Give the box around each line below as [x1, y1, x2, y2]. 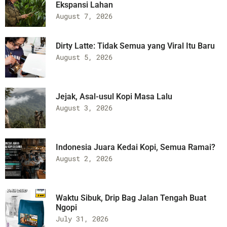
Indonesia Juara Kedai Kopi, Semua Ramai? [56, 142, 215, 152]
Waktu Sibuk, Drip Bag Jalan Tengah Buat [56, 193, 206, 203]
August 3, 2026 [56, 102, 112, 112]
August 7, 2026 [56, 11, 112, 21]
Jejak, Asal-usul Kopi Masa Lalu [56, 91, 172, 101]
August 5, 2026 [56, 52, 112, 62]
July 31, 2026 [56, 213, 108, 223]
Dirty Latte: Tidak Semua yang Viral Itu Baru [56, 41, 215, 51]
